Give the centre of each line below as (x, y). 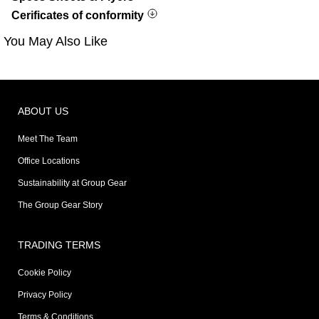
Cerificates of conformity (79, 15)
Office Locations (49, 161)
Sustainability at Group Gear (72, 183)
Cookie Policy (45, 272)
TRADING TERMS (59, 245)
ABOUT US (43, 111)
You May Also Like (56, 41)
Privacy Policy (45, 294)
